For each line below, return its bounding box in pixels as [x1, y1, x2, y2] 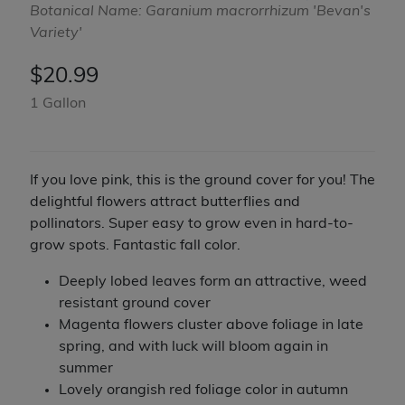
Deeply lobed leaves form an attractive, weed [58, 275, 367, 290]
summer [58, 362, 113, 377]
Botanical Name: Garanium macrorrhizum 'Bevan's [29, 5, 371, 20]
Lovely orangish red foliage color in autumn [58, 383, 348, 399]
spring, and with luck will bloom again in [58, 340, 328, 355]
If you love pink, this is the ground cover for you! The [29, 174, 375, 189]
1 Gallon [29, 97, 86, 112]
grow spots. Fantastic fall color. [29, 239, 240, 254]
